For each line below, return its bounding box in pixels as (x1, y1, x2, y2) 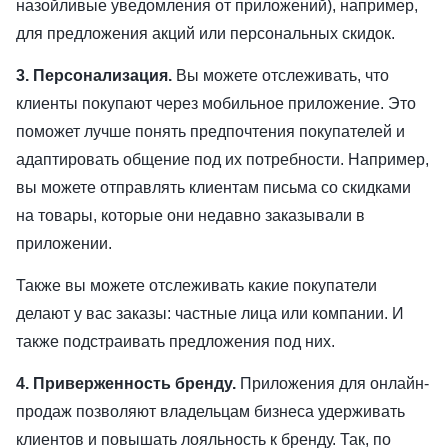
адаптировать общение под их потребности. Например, (16, 151, 429, 169)
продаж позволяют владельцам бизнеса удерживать (16, 403, 405, 421)
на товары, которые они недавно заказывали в (16, 207, 365, 225)
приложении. (16, 235, 112, 253)
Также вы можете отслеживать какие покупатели (16, 277, 377, 295)
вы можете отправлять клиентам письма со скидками (16, 179, 411, 197)
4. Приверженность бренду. (16, 375, 236, 393)
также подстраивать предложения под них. (16, 333, 339, 351)
